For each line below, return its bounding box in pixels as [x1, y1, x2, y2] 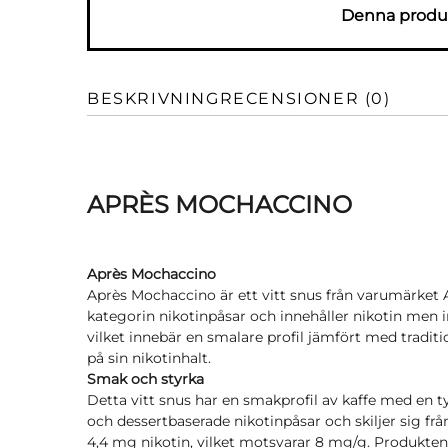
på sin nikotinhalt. [87, 349, 211, 367]
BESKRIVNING [87, 89, 220, 108]
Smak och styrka [87, 370, 204, 388]
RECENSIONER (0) [219, 89, 391, 108]
